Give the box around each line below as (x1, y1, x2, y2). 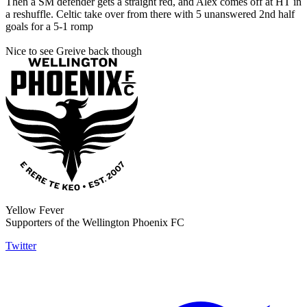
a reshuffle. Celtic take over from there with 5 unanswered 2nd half (5, 8, 295, 21)
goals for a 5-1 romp (5, 21, 93, 33)
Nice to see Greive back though (5, 45, 142, 58)
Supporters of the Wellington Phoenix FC (5, 217, 184, 229)
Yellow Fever (5, 204, 64, 217)
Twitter (5, 240, 36, 252)
